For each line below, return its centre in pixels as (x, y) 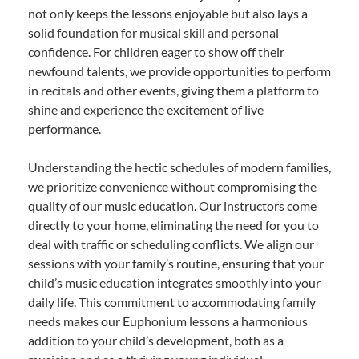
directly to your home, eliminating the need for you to (173, 225)
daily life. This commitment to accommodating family (172, 302)
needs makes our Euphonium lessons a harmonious (168, 321)
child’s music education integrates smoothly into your (174, 283)
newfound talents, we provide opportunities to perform (179, 71)
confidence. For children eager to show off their (156, 52)
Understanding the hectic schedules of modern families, (179, 167)
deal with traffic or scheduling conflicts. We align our (171, 244)
